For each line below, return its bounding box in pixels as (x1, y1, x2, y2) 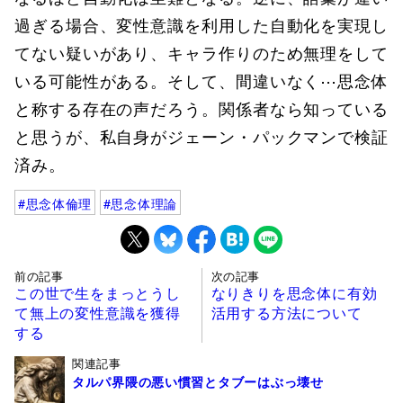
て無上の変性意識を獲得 (14, 301, 181, 323)
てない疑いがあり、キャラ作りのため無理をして (14, 40, 389, 64)
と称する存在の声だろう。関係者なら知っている (14, 96, 389, 120)
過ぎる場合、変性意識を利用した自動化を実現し (14, 13, 389, 36)
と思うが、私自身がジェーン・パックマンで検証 (14, 124, 389, 148)
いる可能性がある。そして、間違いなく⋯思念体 (14, 68, 389, 92)
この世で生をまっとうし (14, 282, 181, 303)
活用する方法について (210, 301, 363, 323)
